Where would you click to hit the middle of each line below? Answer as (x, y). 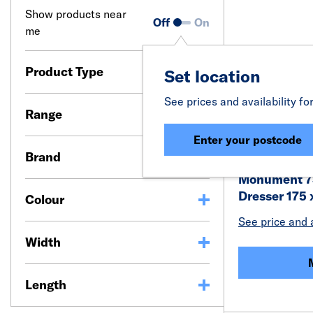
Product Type (64, 72)
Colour (45, 199)
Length (46, 285)
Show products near (76, 14)
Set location (212, 76)
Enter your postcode (248, 140)
